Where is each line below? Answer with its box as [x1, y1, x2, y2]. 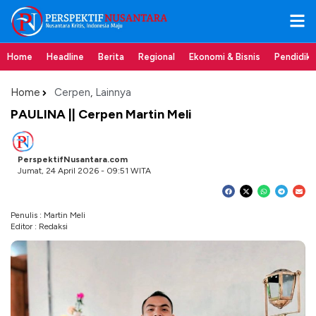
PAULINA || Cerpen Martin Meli [11, 107, 192, 122]
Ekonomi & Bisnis [189, 51, 260, 62]
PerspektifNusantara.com [18, 154, 128, 164]
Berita [98, 51, 124, 62]
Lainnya [95, 86, 131, 99]
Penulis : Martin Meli [11, 210, 85, 220]
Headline [47, 51, 84, 62]
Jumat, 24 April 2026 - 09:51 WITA [18, 166, 151, 176]
